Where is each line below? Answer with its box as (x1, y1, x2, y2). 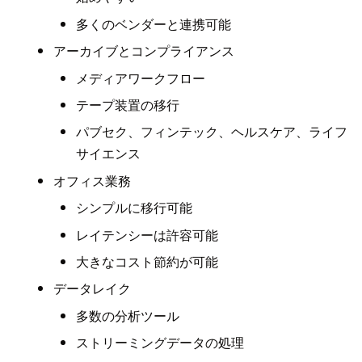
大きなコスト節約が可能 (76, 251, 219, 271)
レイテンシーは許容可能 (76, 225, 219, 244)
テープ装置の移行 (76, 95, 180, 114)
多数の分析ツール (76, 305, 180, 325)
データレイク (53, 279, 131, 298)
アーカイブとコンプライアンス (53, 41, 234, 61)
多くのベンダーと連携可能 (76, 14, 232, 33)
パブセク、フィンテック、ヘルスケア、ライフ (76, 122, 348, 141)
